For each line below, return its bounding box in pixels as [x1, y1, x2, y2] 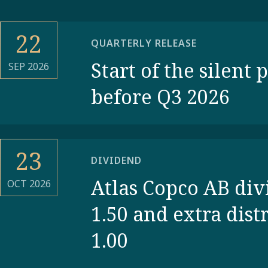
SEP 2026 [8, 60, 49, 73]
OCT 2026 [7, 177, 51, 190]
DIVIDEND [91, 154, 142, 167]
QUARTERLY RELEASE [91, 36, 197, 50]
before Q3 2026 [91, 84, 230, 109]
